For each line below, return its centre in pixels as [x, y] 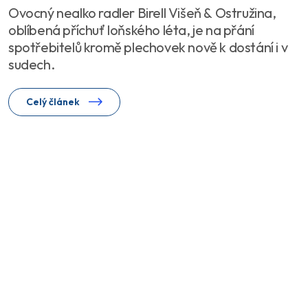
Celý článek [54, 101]
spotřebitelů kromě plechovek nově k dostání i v [148, 47]
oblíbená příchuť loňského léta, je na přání [131, 30]
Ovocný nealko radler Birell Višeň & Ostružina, [142, 12]
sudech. [32, 64]
